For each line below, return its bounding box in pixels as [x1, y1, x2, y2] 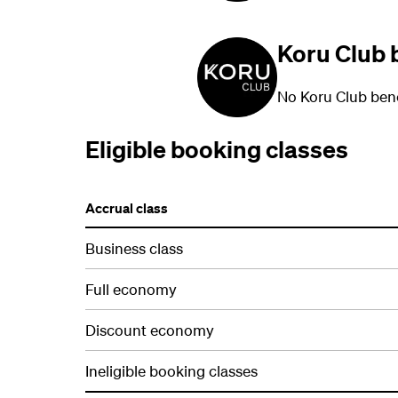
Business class [85, 239, 183, 259]
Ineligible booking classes [85, 362, 258, 381]
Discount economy [85, 321, 214, 340]
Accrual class [85, 199, 168, 218]
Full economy [85, 280, 180, 299]
